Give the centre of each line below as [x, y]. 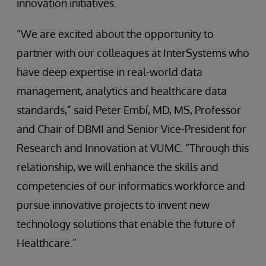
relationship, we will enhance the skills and [118, 167]
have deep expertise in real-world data [110, 72]
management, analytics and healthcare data [122, 91]
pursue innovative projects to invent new [113, 205]
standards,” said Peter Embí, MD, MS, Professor [129, 110]
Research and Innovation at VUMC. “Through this [133, 148]
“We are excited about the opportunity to [115, 34]
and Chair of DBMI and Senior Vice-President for [132, 129]
